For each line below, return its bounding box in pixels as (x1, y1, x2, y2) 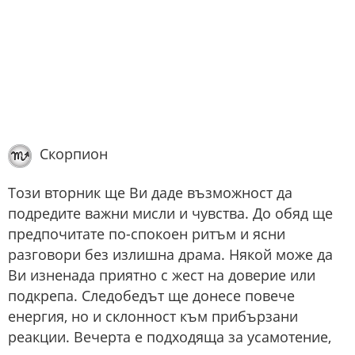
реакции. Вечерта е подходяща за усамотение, (8, 326, 331, 346)
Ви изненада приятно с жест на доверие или (8, 265, 315, 284)
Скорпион (40, 144, 108, 164)
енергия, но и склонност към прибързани (8, 306, 298, 326)
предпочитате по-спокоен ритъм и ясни (8, 223, 285, 243)
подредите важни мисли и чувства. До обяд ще (8, 203, 333, 223)
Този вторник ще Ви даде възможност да (8, 182, 292, 202)
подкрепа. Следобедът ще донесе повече (8, 285, 295, 305)
